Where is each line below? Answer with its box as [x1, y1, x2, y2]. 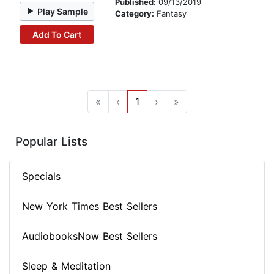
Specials [22, 170, 61, 183]
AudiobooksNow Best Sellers [22, 230, 157, 243]
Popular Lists [15, 135, 87, 149]
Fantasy [157, 9, 187, 19]
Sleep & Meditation [22, 260, 111, 273]
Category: [115, 9, 157, 19]
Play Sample [37, 6, 89, 17]
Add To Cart [32, 29, 81, 40]
